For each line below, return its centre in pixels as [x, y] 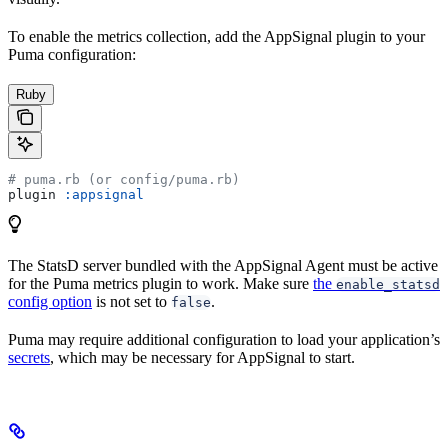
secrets [29, 357]
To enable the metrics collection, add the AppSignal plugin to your [216, 36]
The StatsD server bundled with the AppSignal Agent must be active [223, 265]
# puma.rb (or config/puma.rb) [124, 179]
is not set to [131, 301]
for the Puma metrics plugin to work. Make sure [160, 283]
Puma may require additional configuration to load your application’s [224, 339]
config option [50, 301]
